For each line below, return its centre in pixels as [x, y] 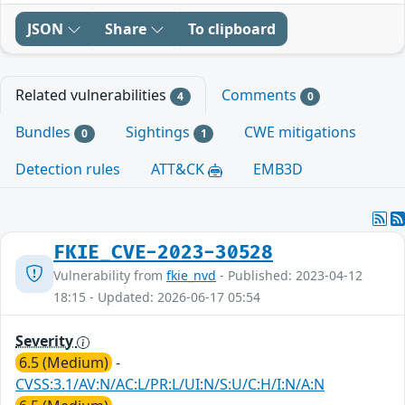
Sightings [159, 132]
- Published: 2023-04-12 [289, 276]
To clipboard [232, 28]
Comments [260, 94]
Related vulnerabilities [93, 94]
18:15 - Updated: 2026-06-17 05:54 [157, 297]
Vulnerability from [110, 276]
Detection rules [68, 170]
